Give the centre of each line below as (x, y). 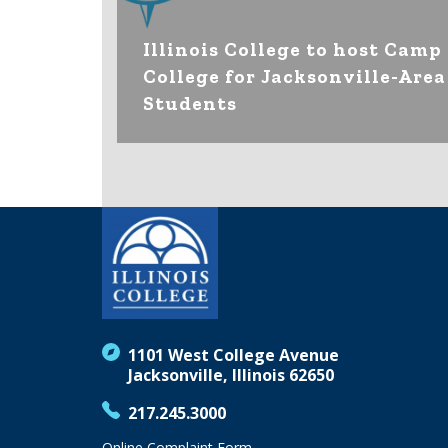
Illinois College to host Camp (292, 50)
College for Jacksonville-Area (294, 77)
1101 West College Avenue (233, 355)
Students (189, 104)
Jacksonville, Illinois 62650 (231, 375)
